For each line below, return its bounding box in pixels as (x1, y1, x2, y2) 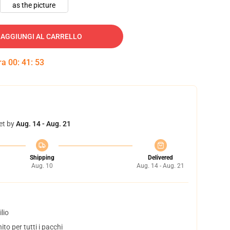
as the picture (12, 1, 55, 9)
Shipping (29, 154, 54, 161)
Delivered (148, 154, 173, 161)
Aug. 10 (31, 162, 53, 169)
